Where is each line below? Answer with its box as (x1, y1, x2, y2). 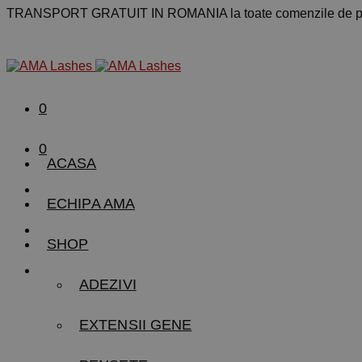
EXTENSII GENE (79, 317, 192, 333)
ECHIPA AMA (47, 196, 135, 212)
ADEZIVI (79, 276, 137, 293)
